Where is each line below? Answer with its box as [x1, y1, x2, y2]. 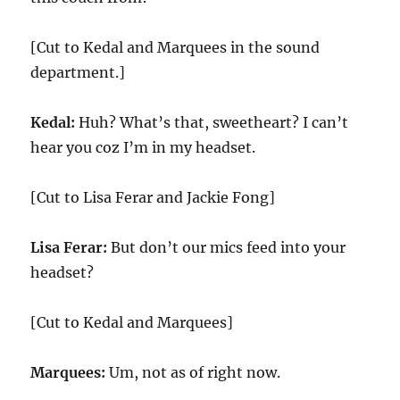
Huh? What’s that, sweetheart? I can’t [75, 113, 349, 131]
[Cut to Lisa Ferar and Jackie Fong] [30, 188, 276, 206]
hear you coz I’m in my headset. [30, 138, 256, 156]
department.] [30, 63, 126, 81]
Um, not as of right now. [105, 363, 281, 381]
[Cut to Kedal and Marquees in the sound [30, 38, 321, 56]
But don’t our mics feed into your [107, 238, 346, 256]
